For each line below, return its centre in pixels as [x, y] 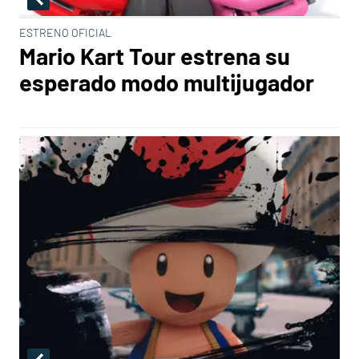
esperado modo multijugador [167, 82]
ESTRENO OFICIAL [65, 32]
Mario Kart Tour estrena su [155, 56]
